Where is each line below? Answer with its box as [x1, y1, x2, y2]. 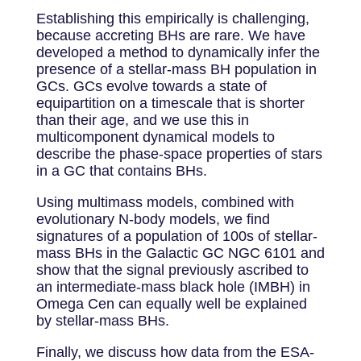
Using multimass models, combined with [35, 194, 294, 210]
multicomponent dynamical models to [35, 129, 275, 145]
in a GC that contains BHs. [35, 163, 207, 179]
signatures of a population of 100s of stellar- [35, 228, 317, 244]
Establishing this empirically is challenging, [35, 10, 309, 27]
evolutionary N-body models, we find [35, 211, 270, 227]
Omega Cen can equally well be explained [35, 296, 307, 312]
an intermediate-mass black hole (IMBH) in [35, 279, 310, 295]
